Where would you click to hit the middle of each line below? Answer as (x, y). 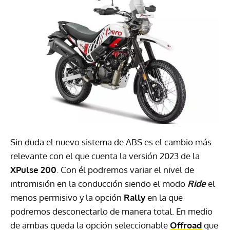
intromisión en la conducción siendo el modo (99, 184)
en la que (164, 198)
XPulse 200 (33, 170)
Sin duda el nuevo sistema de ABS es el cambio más (111, 142)
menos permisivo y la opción (67, 198)
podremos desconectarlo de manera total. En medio (111, 212)
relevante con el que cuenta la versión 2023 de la (105, 156)
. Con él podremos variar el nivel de (125, 170)
